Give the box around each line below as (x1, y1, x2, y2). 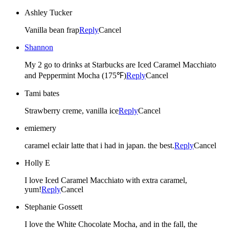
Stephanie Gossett (25, 202, 82, 211)
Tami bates (25, 88, 59, 98)
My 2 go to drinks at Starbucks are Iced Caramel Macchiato (25, 60, 216, 69)
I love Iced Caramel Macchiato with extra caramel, (25, 175, 187, 185)
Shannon (25, 42, 53, 52)
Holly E (25, 158, 50, 167)
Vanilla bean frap (25, 25, 79, 34)
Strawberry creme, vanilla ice (25, 106, 119, 115)
